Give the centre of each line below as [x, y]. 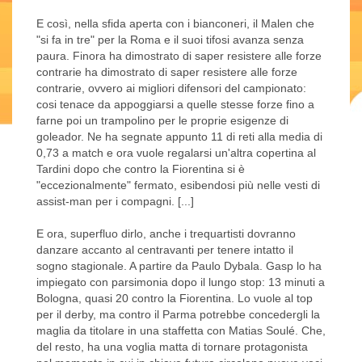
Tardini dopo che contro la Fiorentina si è [141, 169]
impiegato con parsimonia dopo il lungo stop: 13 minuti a [181, 282]
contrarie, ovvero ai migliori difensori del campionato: [171, 88]
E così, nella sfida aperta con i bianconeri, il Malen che [175, 24]
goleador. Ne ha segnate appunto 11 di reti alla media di [179, 137]
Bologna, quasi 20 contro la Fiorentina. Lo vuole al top [175, 299]
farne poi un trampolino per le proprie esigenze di [162, 121]
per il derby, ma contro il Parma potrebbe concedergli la [178, 315]
